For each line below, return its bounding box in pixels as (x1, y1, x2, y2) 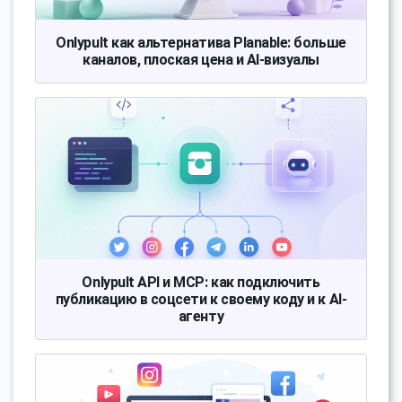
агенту (178, 308, 224, 326)
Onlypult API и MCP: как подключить (82, 274, 320, 292)
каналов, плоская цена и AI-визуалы (82, 51, 320, 69)
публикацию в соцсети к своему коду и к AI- (55, 291, 347, 309)
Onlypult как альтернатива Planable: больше (56, 34, 346, 52)
